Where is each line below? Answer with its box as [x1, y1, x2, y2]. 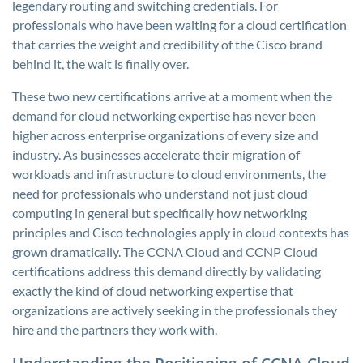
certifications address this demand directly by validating [12, 263, 321, 279]
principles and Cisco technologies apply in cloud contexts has [12, 224, 349, 240]
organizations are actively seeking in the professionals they [12, 302, 337, 318]
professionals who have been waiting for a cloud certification [12, 17, 347, 32]
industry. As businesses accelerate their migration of [12, 147, 300, 162]
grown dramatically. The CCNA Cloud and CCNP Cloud [12, 244, 318, 259]
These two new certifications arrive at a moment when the [12, 88, 332, 104]
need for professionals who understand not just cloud [12, 186, 308, 201]
